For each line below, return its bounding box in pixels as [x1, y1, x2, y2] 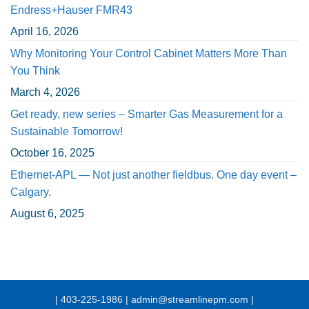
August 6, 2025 [10, 207, 84, 219]
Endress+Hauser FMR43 [10, 3, 132, 16]
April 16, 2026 [10, 25, 79, 37]
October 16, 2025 [10, 146, 94, 159]
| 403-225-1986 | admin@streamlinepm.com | [55, 294, 254, 306]
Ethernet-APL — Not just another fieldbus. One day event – [10, 168, 297, 181]
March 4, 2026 [10, 86, 80, 98]
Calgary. [10, 186, 51, 198]
